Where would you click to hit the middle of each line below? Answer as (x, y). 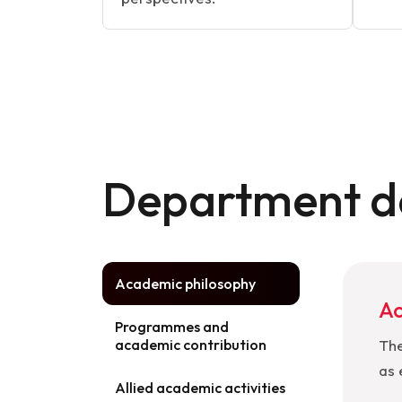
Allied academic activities (200, 388)
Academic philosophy (185, 284)
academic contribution (191, 345)
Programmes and (172, 327)
